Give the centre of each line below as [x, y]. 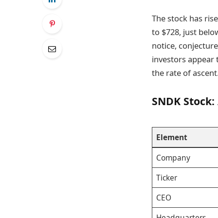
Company [173, 157]
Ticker [166, 177]
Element [172, 137]
